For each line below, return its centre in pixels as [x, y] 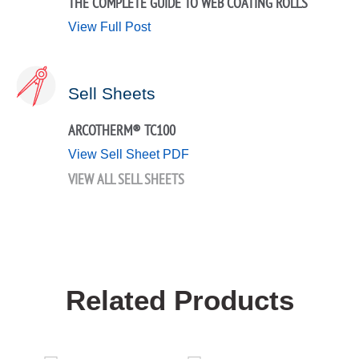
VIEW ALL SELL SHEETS [126, 179]
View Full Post [109, 26]
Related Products [179, 300]
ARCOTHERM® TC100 [122, 130]
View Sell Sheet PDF [129, 154]
